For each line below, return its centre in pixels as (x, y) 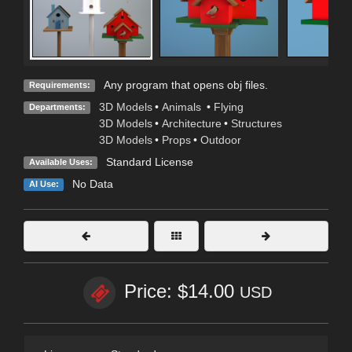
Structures (256, 124)
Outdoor (220, 140)
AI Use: (44, 184)
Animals (183, 107)
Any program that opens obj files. (185, 85)
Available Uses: (60, 162)
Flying (228, 107)
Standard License (149, 162)
